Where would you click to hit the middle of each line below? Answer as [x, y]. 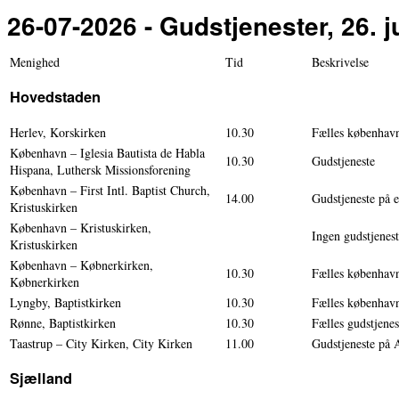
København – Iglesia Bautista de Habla [107, 152]
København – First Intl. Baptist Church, [110, 190]
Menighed [35, 61]
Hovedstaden [55, 96]
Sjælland [41, 378]
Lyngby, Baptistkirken [65, 302]
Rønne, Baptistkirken [63, 322]
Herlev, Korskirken [58, 132]
